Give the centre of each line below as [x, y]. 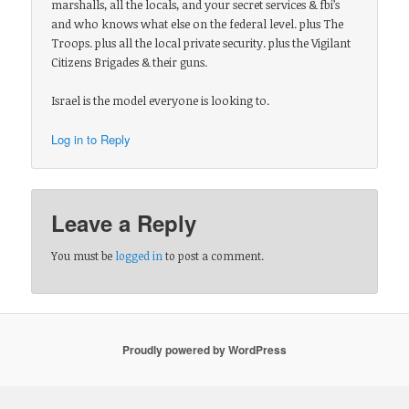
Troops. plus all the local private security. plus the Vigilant [201, 43]
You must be [84, 255]
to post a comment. [214, 255]
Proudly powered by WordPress [204, 350]
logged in [139, 255]
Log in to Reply [91, 140]
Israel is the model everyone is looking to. [161, 101]
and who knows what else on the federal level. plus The [198, 24]
